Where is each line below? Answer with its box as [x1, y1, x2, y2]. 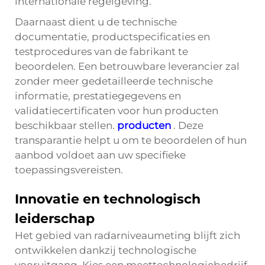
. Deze [173, 119, 203, 131]
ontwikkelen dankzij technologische [15, 244, 196, 256]
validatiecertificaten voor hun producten [15, 105, 218, 117]
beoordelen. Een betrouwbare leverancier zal [15, 60, 240, 72]
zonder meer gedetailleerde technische [15, 75, 213, 87]
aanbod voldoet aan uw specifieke [15, 149, 186, 161]
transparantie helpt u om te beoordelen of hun [15, 134, 247, 146]
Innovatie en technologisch [15, 191, 201, 207]
